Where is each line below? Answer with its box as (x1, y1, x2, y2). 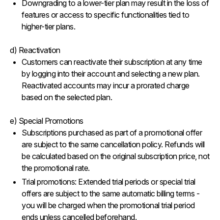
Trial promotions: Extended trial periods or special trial (22, 177, 195, 187)
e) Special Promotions (10, 116, 83, 126)
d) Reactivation (10, 45, 60, 55)
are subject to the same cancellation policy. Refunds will (22, 139, 205, 149)
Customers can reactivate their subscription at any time (22, 57, 202, 67)
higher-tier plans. (22, 22, 76, 31)
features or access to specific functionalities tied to (22, 10, 190, 20)
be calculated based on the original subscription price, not (22, 151, 210, 161)
